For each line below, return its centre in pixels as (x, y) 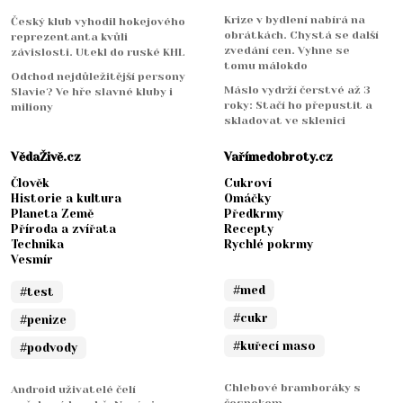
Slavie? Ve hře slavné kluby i (92, 91)
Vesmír (32, 259)
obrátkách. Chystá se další (301, 35)
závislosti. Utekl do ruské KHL (98, 52)
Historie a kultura (66, 198)
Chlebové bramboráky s (292, 387)
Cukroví (248, 183)
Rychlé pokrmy (269, 244)
